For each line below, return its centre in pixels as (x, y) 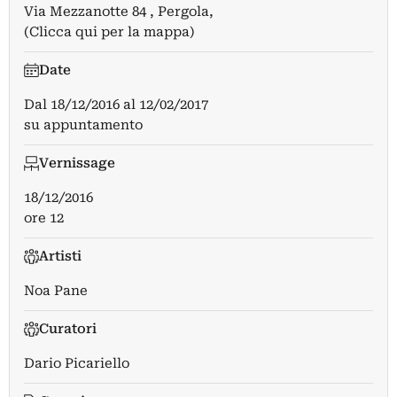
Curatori (67, 329)
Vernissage (77, 163)
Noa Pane (56, 291)
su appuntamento (83, 125)
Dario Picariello (77, 364)
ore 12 (44, 218)
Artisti (60, 257)
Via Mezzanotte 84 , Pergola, (119, 12)
